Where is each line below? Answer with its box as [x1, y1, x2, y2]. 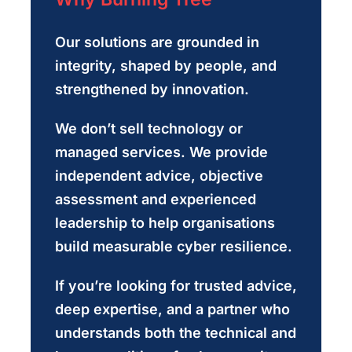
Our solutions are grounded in [54, 33, 259, 50]
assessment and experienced [54, 190, 256, 207]
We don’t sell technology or [54, 119, 243, 137]
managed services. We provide [54, 143, 268, 160]
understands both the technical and [54, 324, 296, 341]
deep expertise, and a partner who [54, 300, 290, 317]
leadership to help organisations [54, 214, 275, 231]
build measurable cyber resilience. [54, 237, 292, 255]
